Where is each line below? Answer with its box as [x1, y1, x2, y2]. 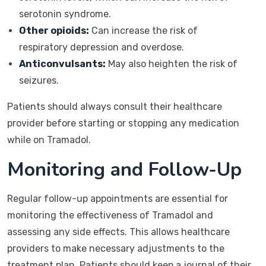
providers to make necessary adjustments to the [7, 243, 224, 254]
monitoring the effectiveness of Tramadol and [7, 210, 213, 221]
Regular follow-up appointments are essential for [7, 193, 228, 204]
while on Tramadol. [7, 134, 91, 145]
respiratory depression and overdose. [19, 42, 184, 53]
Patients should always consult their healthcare [7, 101, 222, 112]
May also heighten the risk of [106, 58, 237, 69]
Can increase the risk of [89, 25, 198, 36]
